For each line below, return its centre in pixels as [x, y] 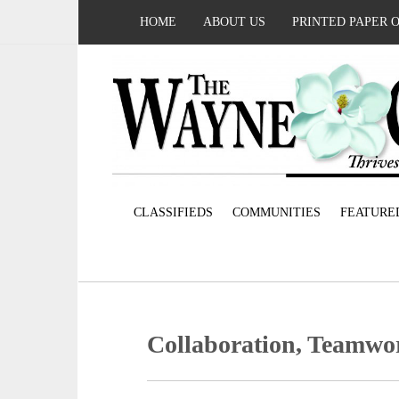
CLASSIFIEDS [173, 213]
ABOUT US [234, 22]
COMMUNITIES [276, 213]
